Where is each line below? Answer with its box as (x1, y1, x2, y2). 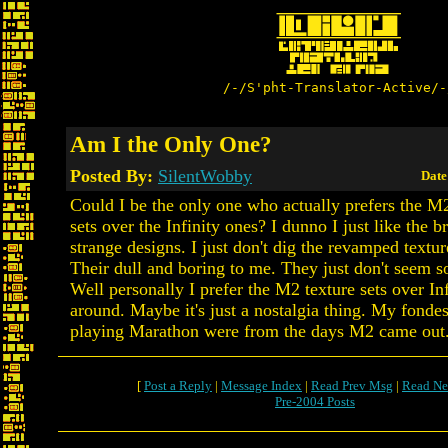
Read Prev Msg (311, 378, 393, 393)
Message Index (221, 378, 302, 393)
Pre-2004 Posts (275, 394, 355, 409)
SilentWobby (158, 166, 252, 186)
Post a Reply (144, 378, 212, 393)
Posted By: (70, 166, 158, 186)
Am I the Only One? (70, 131, 272, 157)
